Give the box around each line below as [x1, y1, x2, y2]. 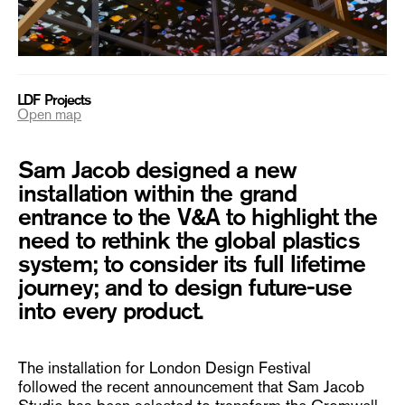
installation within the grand [18, 177, 297, 209]
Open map [17, 104, 82, 124]
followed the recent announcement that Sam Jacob [18, 375, 365, 398]
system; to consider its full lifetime [18, 248, 365, 279]
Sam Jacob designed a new [18, 154, 297, 185]
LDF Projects [17, 89, 91, 109]
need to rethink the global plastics [18, 224, 360, 256]
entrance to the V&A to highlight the [18, 201, 377, 232]
